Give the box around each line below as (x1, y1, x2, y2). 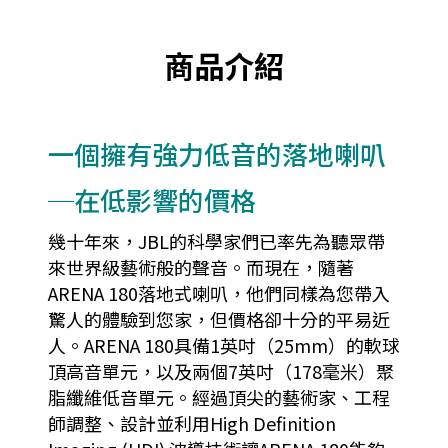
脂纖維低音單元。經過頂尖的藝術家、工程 (48, 384, 390, 411)
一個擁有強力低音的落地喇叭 (48, 135, 386, 173)
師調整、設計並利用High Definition (48, 410, 336, 437)
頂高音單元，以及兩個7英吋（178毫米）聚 (48, 358, 394, 385)
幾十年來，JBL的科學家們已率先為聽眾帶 (48, 228, 385, 255)
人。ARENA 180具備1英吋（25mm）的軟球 (48, 332, 400, 359)
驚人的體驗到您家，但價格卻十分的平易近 (48, 306, 390, 333)
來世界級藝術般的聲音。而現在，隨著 (48, 254, 354, 281)
